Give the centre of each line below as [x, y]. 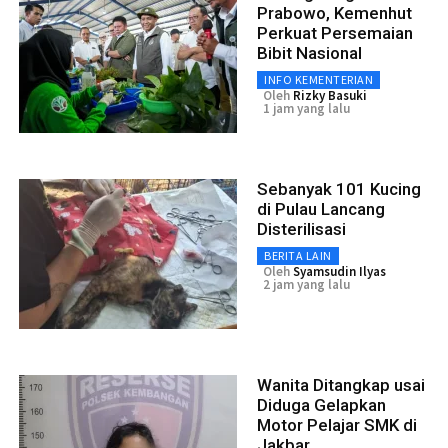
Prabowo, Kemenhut [334, 12]
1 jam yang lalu [306, 108]
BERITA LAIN [298, 255]
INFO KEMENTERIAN [318, 79]
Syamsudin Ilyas [339, 271]
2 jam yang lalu [306, 284]
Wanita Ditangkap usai [341, 384]
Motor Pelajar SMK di [337, 424]
